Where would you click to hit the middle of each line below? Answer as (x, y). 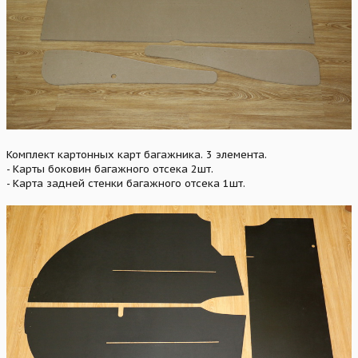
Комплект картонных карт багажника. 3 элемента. (137, 154)
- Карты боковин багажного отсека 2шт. (110, 169)
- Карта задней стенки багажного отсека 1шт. (126, 183)
